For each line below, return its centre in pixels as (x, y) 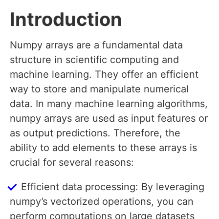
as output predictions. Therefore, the (95, 133)
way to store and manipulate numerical (99, 89)
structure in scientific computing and (94, 60)
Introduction (66, 19)
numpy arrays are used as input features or (109, 119)
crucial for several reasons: (72, 163)
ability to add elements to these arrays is (103, 148)
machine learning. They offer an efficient (104, 75)
